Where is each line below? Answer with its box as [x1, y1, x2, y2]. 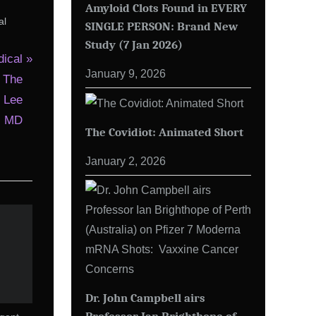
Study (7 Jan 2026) [85, 37, 183, 51]
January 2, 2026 [85, 154, 166, 167]
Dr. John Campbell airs [85, 291, 205, 305]
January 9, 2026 [85, 66, 166, 80]
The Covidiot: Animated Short [85, 124, 243, 139]
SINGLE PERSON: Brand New [85, 18, 238, 33]
